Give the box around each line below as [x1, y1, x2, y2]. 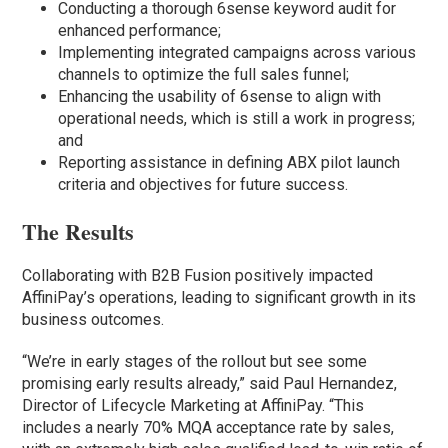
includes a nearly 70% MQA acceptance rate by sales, [22, 418, 395, 438]
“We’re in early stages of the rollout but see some [22, 352, 368, 372]
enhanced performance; [58, 21, 222, 41]
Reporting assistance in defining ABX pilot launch [58, 153, 401, 173]
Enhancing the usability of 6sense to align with [58, 87, 382, 107]
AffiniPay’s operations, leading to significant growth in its [22, 288, 417, 308]
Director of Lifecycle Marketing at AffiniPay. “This [22, 396, 365, 416]
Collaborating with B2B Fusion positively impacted [22, 266, 374, 286]
